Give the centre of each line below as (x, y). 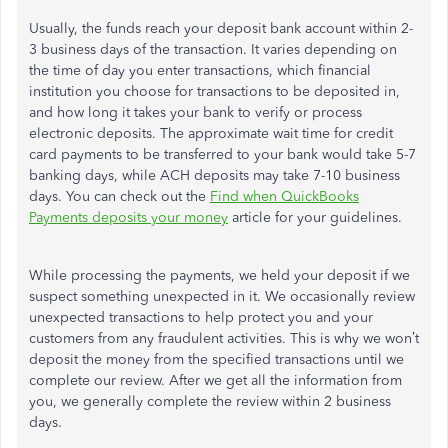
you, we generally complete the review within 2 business (210, 401)
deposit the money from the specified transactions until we (216, 359)
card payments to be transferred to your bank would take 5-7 (222, 154)
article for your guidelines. (315, 217)
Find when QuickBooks (284, 196)
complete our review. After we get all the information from (215, 380)
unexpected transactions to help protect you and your (201, 317)
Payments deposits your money (128, 217)
